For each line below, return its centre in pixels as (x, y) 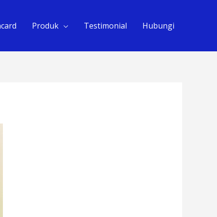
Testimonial (105, 26)
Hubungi (158, 26)
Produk (45, 26)
